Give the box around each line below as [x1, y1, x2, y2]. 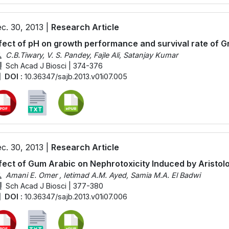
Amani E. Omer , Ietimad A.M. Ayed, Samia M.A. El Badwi [5, 170, 200, 179]
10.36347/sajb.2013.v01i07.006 [24, 192, 127, 201]
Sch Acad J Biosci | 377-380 [5, 181, 103, 190]
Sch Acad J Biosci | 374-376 [5, 61, 103, 70]
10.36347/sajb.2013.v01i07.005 [24, 72, 127, 81]
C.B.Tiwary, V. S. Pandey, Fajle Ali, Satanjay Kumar [5, 50, 178, 59]
